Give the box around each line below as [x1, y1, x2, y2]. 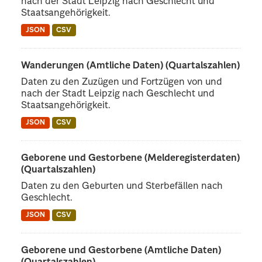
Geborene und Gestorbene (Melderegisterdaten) [21, 154, 240, 164]
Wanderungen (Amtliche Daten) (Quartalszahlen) [21, 61, 240, 71]
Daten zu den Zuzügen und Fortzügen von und [21, 77, 223, 87]
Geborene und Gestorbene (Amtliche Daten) [21, 246, 222, 256]
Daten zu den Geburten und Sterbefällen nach [21, 182, 223, 192]
